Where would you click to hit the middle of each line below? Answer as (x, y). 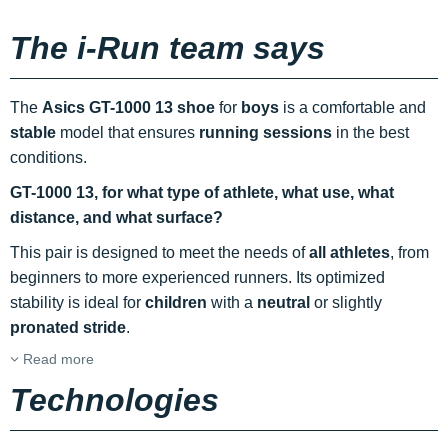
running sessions (265, 133)
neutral (283, 303)
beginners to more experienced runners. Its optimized (197, 278)
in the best (370, 133)
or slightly (346, 303)
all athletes (349, 253)
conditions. (48, 158)
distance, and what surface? (116, 218)
